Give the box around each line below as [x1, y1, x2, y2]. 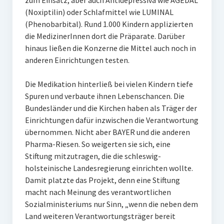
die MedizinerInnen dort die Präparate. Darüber [24, 31, 185, 41]
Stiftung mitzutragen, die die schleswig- [24, 151, 161, 161]
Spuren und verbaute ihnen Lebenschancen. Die [24, 91, 184, 101]
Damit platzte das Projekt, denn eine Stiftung [24, 175, 180, 185]
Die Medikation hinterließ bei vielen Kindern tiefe [24, 79, 193, 89]
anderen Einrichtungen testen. [24, 55, 129, 65]
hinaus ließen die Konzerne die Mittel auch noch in [24, 43, 196, 53]
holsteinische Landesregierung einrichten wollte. [24, 163, 193, 173]
